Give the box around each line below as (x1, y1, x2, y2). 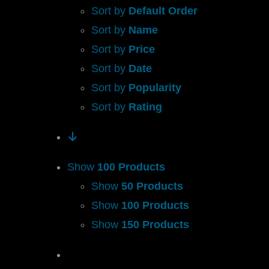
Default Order (128, 5, 198, 17)
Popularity (128, 82, 181, 94)
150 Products (121, 219, 189, 231)
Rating (128, 101, 162, 113)
